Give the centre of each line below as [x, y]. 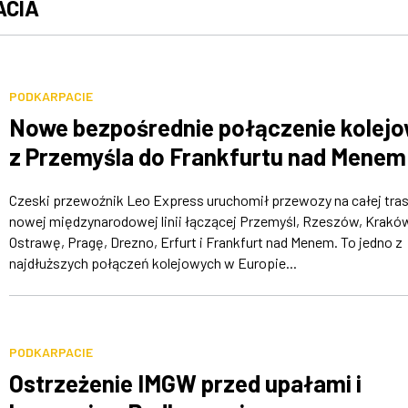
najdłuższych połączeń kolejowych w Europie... [153, 263]
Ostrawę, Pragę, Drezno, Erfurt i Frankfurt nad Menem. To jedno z [205, 242]
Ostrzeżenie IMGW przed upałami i [185, 383]
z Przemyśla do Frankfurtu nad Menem [207, 157]
